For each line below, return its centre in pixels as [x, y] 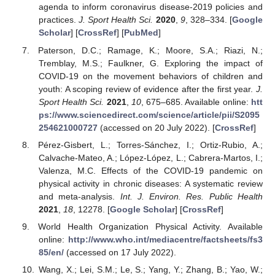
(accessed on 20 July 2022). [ [156, 127]
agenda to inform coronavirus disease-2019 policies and [150, 7]
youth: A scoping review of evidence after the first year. [147, 89]
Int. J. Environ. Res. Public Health [192, 196]
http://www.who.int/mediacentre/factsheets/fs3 [165, 239]
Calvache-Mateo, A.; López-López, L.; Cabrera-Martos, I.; [150, 157]
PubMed [141, 33]
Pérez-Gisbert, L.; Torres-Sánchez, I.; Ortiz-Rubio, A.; [150, 145]
